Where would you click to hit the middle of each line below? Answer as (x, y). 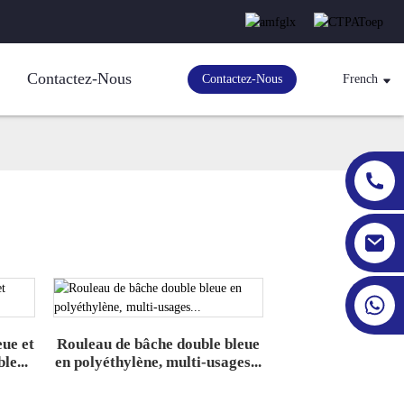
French (360, 79)
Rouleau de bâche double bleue (159, 344)
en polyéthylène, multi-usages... (159, 363)
